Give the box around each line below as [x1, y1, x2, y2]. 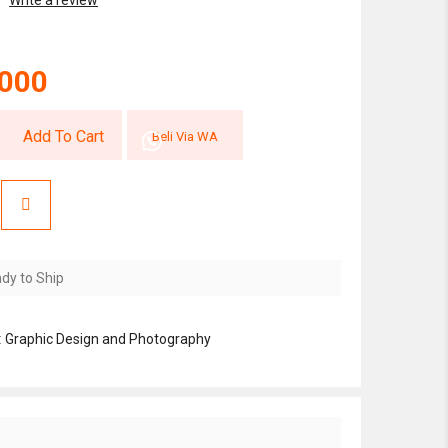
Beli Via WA [152, 129, 218, 144]
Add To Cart [23, 127, 104, 146]
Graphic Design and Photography [5, 331, 211, 347]
